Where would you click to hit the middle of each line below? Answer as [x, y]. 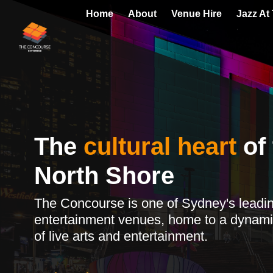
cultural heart [160, 146]
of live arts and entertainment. [121, 236]
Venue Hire [197, 14]
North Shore [104, 175]
